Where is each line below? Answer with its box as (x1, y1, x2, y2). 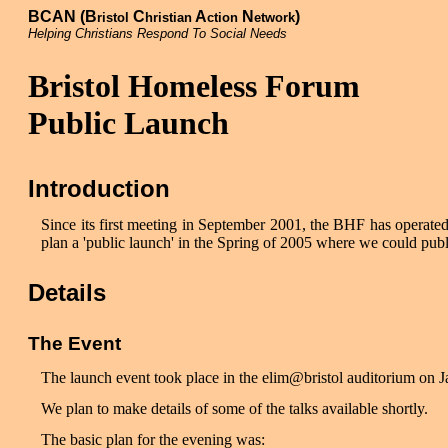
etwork (254, 10, 295, 25)
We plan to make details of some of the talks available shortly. (41, 399, 429, 417)
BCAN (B (28, 8, 97, 25)
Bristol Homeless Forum (28, 67, 360, 104)
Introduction (28, 174, 170, 202)
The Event (28, 333, 121, 355)
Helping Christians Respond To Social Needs (28, 26, 287, 41)
